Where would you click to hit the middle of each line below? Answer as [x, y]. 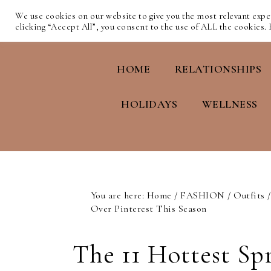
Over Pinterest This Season [149, 209]
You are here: [119, 195]
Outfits [249, 195]
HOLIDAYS [149, 104]
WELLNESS [230, 104]
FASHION [203, 195]
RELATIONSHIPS [218, 69]
